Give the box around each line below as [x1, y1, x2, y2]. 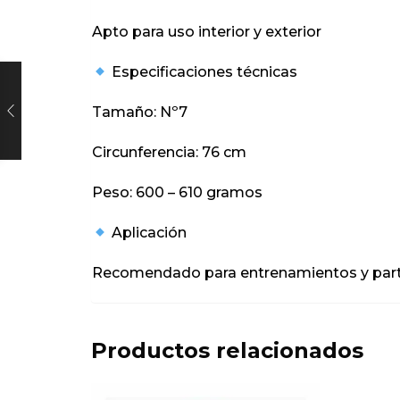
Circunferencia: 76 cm [92, 144, 246, 162]
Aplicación [108, 224, 187, 242]
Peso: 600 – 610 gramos [92, 184, 262, 202]
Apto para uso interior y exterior [92, 23, 321, 41]
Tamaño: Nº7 [92, 104, 187, 121]
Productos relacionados [91, 337, 363, 364]
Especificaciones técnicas [108, 63, 298, 81]
